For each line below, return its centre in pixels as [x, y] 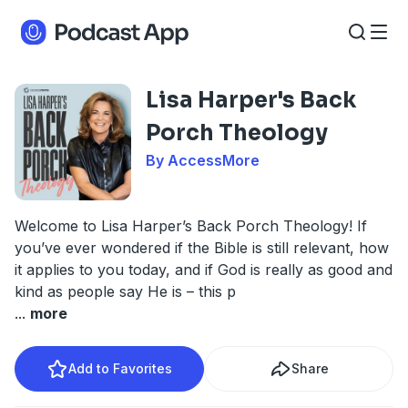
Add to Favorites [120, 368]
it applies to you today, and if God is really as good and [204, 270]
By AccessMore [203, 160]
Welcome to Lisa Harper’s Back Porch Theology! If [191, 226]
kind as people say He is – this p [125, 291]
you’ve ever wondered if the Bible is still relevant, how [202, 248]
